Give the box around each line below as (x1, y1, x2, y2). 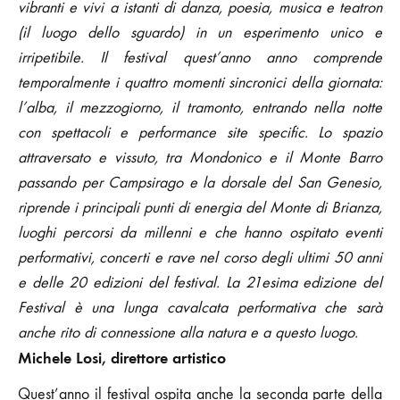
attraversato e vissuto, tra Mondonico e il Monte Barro (18, 147, 382, 167)
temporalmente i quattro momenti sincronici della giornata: (18, 72, 382, 92)
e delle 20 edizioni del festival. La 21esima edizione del (18, 272, 382, 292)
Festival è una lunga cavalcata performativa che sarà (18, 297, 382, 317)
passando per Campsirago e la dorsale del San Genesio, (18, 172, 382, 192)
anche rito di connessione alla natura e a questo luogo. (18, 322, 358, 342)
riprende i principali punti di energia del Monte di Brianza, (18, 197, 382, 217)
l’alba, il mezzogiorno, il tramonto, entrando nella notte (18, 97, 382, 117)
